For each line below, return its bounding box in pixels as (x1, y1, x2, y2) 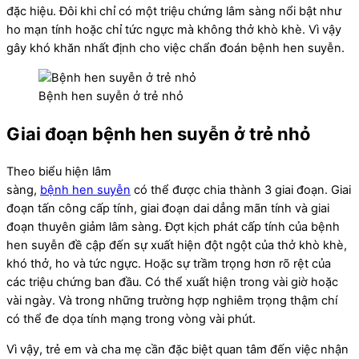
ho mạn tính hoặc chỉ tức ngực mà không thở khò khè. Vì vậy (6, 22, 341, 37)
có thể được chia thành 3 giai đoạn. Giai (131, 183, 351, 198)
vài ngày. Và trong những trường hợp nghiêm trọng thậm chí (6, 293, 337, 309)
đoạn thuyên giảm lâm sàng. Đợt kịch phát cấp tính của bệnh (6, 220, 340, 235)
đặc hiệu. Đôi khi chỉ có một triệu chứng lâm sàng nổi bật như (6, 3, 341, 18)
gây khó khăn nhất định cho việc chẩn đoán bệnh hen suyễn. (6, 40, 345, 55)
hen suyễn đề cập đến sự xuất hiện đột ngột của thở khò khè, (6, 238, 347, 253)
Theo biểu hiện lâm (6, 164, 111, 179)
